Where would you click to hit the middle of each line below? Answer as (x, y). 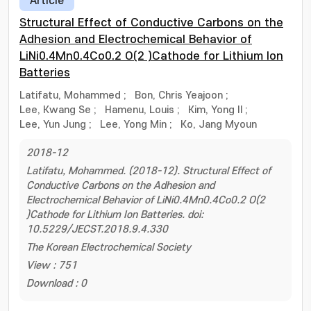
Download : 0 (57, 284)
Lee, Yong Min (133, 125)
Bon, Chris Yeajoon (179, 95)
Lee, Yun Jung (53, 125)
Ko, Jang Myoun (219, 125)
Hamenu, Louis (140, 110)
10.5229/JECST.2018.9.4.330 (97, 229)
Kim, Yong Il (215, 110)
